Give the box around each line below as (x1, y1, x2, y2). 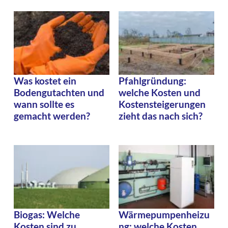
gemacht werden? (14, 110, 90, 122)
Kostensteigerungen (119, 98, 206, 110)
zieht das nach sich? (119, 110, 203, 122)
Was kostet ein (14, 75, 76, 87)
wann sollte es (14, 98, 74, 110)
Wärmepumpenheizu (119, 209, 210, 221)
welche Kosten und (119, 87, 201, 99)
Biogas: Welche (14, 209, 80, 221)
